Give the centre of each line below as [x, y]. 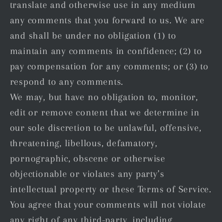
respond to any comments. [67, 82]
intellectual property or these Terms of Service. [111, 189]
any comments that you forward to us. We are [107, 20]
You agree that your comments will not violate [108, 205]
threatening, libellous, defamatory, [83, 143]
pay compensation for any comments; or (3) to [109, 66]
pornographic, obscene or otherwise [88, 159]
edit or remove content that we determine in [105, 112]
